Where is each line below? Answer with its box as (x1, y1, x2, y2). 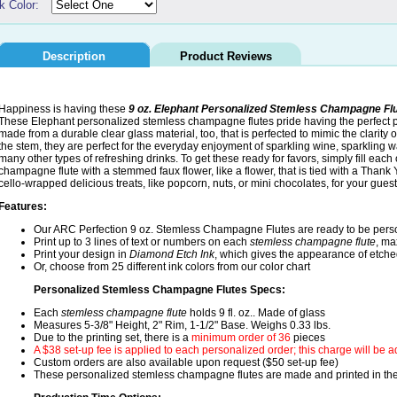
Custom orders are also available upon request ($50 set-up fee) (34, 356, 339, 370)
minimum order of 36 (191, 331, 291, 345)
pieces (291, 331, 325, 345)
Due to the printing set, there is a (34, 331, 191, 345)
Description (43, 50, 105, 64)
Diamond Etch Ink (129, 248, 214, 261)
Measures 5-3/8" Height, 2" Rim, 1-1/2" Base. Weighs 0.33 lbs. (34, 319, 331, 332)
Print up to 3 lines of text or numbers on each (34, 236, 250, 249)
